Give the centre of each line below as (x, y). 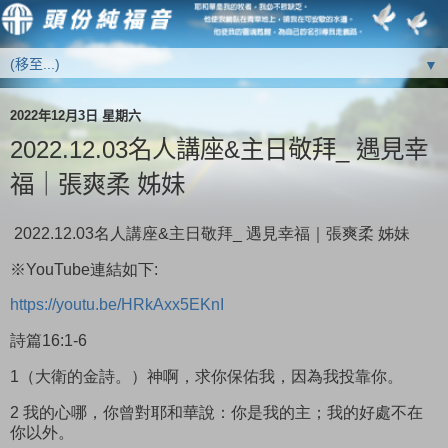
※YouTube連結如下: (84, 269)
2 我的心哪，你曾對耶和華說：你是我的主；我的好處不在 (216, 412)
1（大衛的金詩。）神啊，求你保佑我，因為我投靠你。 (206, 377)
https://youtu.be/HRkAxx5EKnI (117, 305)
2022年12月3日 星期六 (75, 115)
